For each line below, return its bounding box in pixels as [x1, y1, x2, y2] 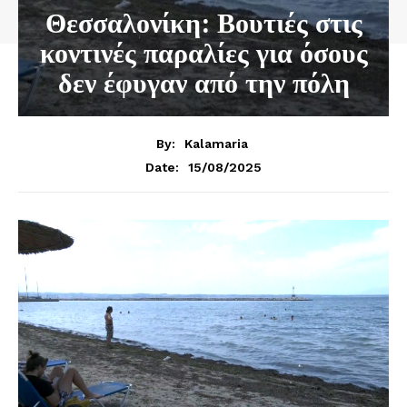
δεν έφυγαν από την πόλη [57, 65, 350, 101]
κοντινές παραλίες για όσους [39, 35, 368, 71]
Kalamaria [184, 135, 248, 151]
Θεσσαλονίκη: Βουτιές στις [45, 5, 362, 41]
